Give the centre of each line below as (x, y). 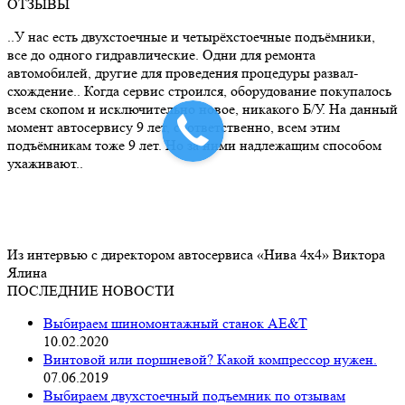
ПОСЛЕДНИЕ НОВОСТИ (91, 291)
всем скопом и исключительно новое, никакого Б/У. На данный (202, 109)
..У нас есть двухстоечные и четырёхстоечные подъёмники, (191, 37)
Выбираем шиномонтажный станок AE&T (175, 324)
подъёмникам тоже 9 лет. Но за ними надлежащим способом (194, 146)
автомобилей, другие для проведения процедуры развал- (183, 73)
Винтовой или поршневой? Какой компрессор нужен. (210, 360)
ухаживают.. (45, 164)
